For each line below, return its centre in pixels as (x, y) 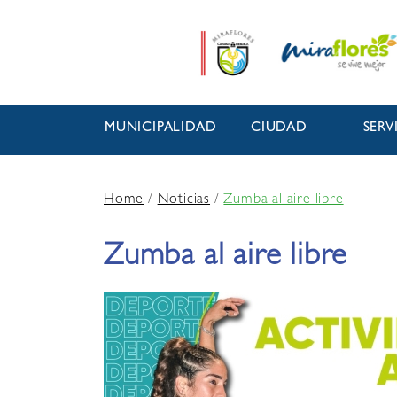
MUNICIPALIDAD (160, 129)
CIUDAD (279, 129)
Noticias (184, 201)
